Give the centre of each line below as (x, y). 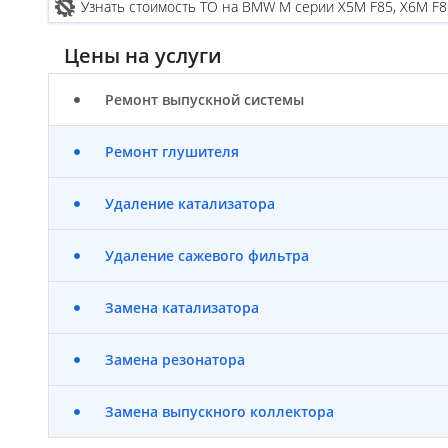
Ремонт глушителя (172, 151)
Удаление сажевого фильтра (207, 255)
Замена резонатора (175, 359)
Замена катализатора (182, 307)
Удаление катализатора (190, 203)
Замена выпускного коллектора (219, 411)
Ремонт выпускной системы (204, 99)
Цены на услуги (143, 55)
